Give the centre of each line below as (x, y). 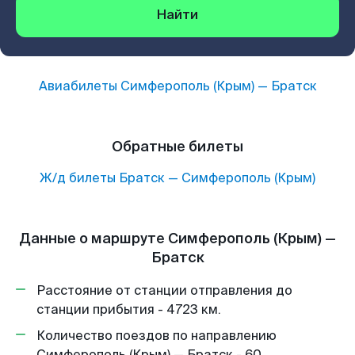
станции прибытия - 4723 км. (129, 309)
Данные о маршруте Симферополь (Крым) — (177, 239)
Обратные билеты (177, 147)
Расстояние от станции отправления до (164, 290)
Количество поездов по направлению (157, 336)
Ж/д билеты (78, 178)
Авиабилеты (79, 86)
